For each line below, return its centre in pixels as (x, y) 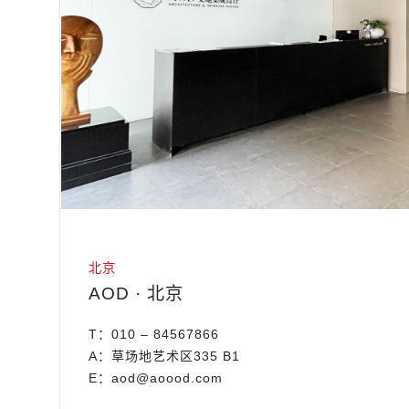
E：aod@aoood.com (156, 378)
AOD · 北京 (136, 294)
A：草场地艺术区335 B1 (165, 357)
